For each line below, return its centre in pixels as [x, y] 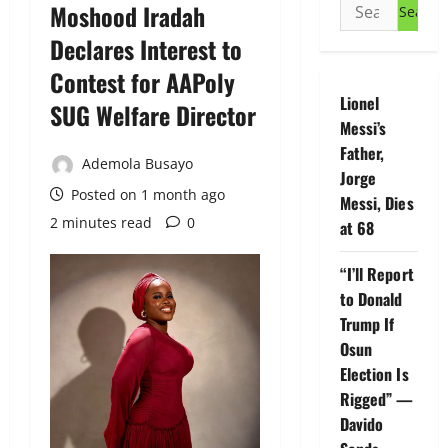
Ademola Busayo [135, 163]
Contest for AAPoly [142, 82]
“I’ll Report [376, 274]
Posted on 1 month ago [146, 194]
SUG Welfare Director [153, 115]
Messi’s [363, 128]
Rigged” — [376, 399]
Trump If [367, 324]
